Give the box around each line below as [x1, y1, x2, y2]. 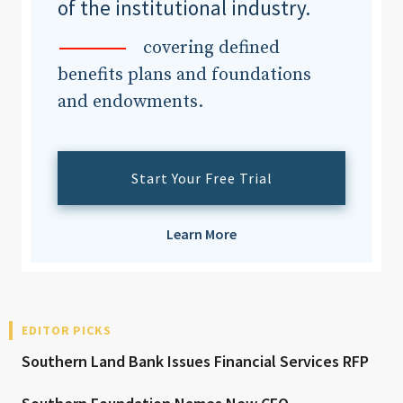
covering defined [143, 37, 280, 60]
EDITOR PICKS [22, 322, 112, 339]
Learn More [166, 225, 237, 244]
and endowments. [58, 91, 203, 114]
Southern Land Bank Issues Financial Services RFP [22, 351, 369, 372]
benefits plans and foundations [58, 64, 311, 87]
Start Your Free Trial [130, 169, 273, 188]
